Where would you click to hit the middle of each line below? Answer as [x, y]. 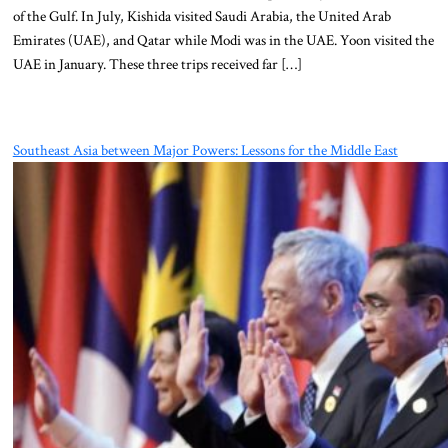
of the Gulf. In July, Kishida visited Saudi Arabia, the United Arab [201, 16]
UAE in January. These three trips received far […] [157, 64]
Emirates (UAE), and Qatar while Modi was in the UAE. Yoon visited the [223, 40]
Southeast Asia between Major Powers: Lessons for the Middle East [205, 149]
